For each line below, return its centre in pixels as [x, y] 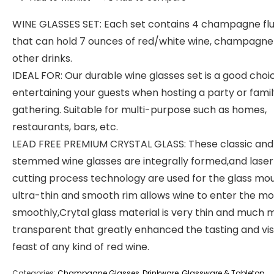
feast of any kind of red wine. [81, 247]
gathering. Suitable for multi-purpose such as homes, [139, 110]
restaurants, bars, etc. [65, 127]
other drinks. [42, 58]
